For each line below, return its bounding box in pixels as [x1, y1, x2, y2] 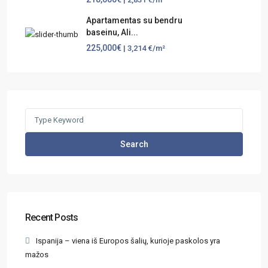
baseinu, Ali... [86, 27, 138, 37]
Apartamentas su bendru [86, 15, 182, 25]
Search [120, 139, 148, 149]
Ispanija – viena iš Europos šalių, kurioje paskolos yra [36, 236, 220, 245]
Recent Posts [25, 211, 78, 223]
